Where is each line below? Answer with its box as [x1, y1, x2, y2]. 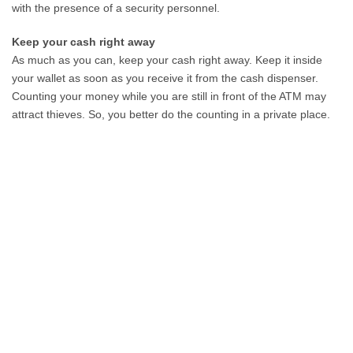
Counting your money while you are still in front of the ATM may [12, 89, 327, 102]
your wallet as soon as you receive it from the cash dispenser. [12, 71, 319, 84]
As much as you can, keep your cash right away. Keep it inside [12, 53, 323, 66]
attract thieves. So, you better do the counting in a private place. [12, 107, 331, 121]
